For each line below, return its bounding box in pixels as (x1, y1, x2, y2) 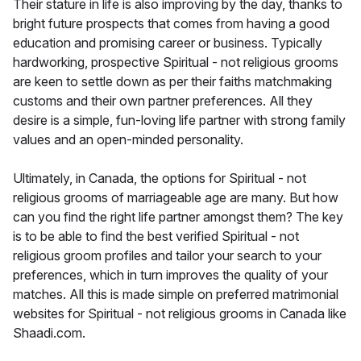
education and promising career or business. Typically (13, 35, 322, 52)
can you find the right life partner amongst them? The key (13, 209, 343, 226)
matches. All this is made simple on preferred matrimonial (13, 286, 338, 303)
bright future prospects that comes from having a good (13, 15, 330, 32)
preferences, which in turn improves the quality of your (13, 267, 328, 284)
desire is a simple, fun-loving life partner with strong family (13, 112, 346, 129)
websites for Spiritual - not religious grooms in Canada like (13, 305, 346, 322)
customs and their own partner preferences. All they (13, 93, 313, 110)
